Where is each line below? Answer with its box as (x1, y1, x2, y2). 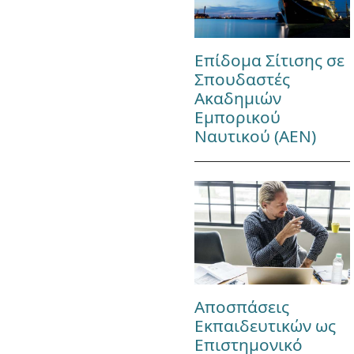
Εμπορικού (194, 105, 281, 128)
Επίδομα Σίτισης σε (194, 48, 345, 71)
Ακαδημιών (194, 86, 281, 109)
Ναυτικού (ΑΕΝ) (194, 124, 316, 147)
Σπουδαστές (194, 67, 290, 90)
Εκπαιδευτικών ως (194, 314, 336, 337)
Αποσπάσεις (194, 296, 289, 318)
